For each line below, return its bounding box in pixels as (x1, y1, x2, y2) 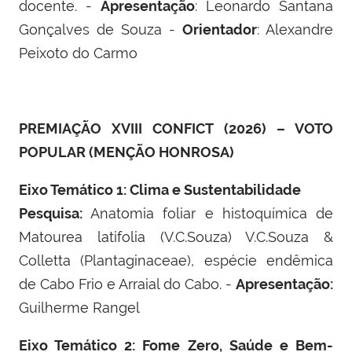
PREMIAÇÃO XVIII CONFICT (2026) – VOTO (19, 119, 333, 137)
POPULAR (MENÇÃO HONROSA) (19, 143, 234, 160)
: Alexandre (257, 20, 333, 38)
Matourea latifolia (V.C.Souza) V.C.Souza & (19, 228, 333, 245)
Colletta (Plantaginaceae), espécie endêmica (19, 251, 333, 269)
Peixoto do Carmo (19, 44, 137, 61)
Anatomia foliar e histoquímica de (82, 204, 333, 222)
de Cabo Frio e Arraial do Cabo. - (19, 275, 236, 292)
